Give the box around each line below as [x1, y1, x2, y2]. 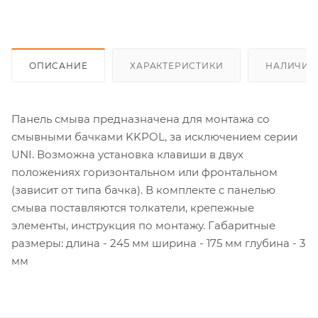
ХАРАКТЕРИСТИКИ [130, 60, 224, 72]
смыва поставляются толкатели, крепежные [11, 201, 254, 215]
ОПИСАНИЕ [29, 60, 88, 72]
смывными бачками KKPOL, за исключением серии [11, 130, 297, 144]
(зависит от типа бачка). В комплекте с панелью [11, 183, 275, 197]
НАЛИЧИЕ [265, 60, 316, 72]
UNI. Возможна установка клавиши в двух [11, 148, 243, 162]
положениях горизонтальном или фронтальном [11, 165, 278, 180]
